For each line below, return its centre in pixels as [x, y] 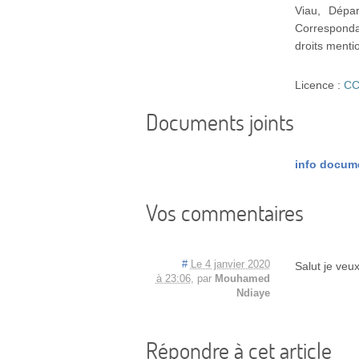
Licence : [320, 85]
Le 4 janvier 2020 [230, 265]
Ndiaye [253, 294]
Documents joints [220, 121]
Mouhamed [242, 279]
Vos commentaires [225, 213]
